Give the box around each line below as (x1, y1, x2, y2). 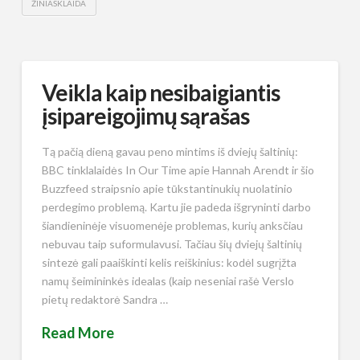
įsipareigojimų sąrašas (41, 102, 250, 130)
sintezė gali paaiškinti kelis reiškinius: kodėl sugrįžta (41, 255, 297, 269)
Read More (41, 324, 114, 342)
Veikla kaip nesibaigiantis (41, 79, 280, 107)
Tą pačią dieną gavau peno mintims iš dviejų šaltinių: (41, 144, 298, 158)
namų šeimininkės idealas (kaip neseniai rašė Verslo (41, 273, 294, 288)
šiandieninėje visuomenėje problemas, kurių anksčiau (41, 218, 303, 232)
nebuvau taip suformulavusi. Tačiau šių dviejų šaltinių (41, 236, 302, 251)
